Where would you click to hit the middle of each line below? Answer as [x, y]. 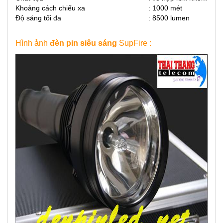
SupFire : [135, 43]
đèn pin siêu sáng [83, 43]
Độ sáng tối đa [39, 18]
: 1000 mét [165, 8]
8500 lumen [172, 18]
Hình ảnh [33, 43]
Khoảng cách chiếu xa [50, 8]
